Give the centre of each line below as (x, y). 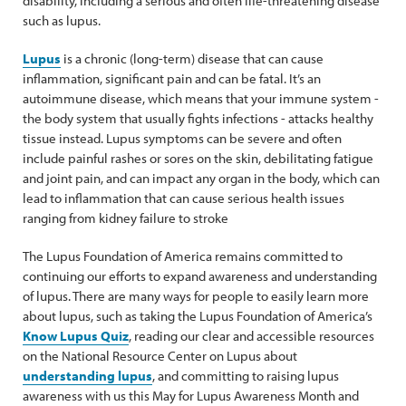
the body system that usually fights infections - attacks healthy (198, 118)
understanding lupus (87, 376)
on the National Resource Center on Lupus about (160, 356)
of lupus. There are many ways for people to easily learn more (196, 296)
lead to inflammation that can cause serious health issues (184, 198)
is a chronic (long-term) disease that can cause (192, 58)
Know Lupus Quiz (76, 336)
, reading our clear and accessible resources (251, 336)
